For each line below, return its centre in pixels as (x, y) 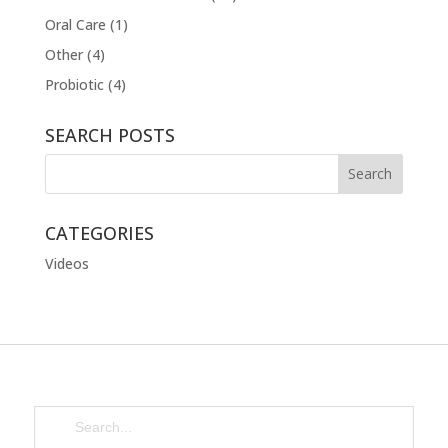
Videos (66, 263)
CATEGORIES (99, 232)
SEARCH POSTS (109, 134)
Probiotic (74, 84)
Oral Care (75, 24)
